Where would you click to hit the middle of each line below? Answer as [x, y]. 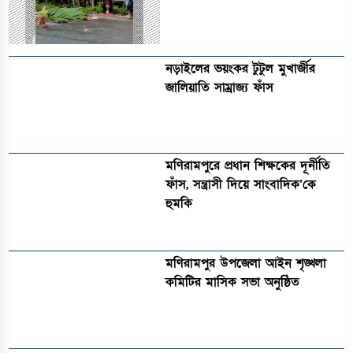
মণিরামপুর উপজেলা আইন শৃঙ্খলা [246, 264]
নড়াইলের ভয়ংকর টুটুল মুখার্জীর [241, 68]
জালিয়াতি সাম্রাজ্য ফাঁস [220, 87]
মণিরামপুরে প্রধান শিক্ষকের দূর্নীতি [248, 166]
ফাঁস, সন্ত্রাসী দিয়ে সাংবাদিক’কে [241, 185]
